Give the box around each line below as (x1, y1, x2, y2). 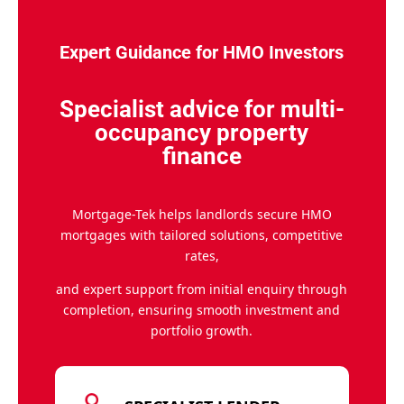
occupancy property (95, 118, 309, 146)
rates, (184, 246, 219, 264)
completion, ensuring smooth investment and (63, 300, 341, 318)
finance (161, 142, 242, 170)
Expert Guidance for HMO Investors (60, 41, 344, 63)
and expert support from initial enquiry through (56, 280, 348, 298)
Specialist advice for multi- (59, 95, 344, 123)
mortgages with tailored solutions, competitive (60, 225, 344, 243)
